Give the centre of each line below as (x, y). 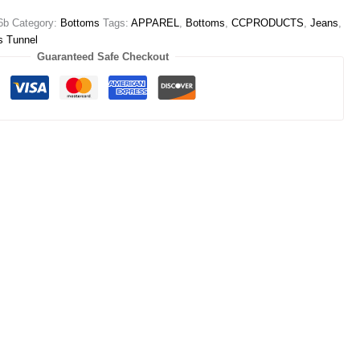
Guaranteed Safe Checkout (103, 57)
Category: (37, 23)
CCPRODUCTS (268, 23)
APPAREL (155, 23)
